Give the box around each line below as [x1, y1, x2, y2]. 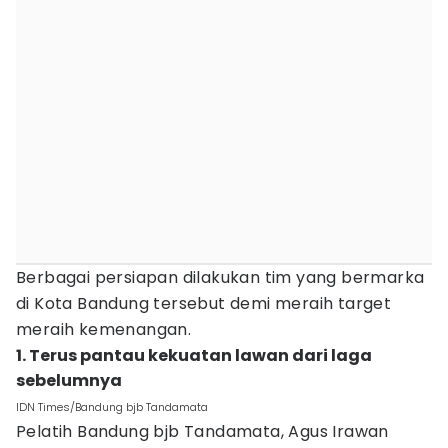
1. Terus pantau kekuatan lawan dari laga [16, 344, 372, 367]
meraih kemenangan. [16, 318, 192, 341]
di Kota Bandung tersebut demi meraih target [16, 292, 392, 315]
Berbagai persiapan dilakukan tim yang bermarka [16, 266, 425, 289]
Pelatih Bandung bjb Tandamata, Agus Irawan [16, 420, 389, 443]
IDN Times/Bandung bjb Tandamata [16, 399, 208, 415]
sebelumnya [16, 369, 122, 392]
